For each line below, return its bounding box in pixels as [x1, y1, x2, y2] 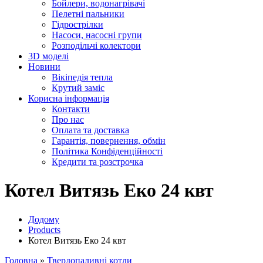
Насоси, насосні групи [52, 29, 142, 40]
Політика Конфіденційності [52, 146, 163, 156]
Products [28, 224, 60, 235]
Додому [28, 214, 59, 224]
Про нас [52, 114, 84, 124]
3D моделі [28, 50, 69, 61]
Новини [28, 61, 60, 72]
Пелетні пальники [52, 8, 124, 19]
